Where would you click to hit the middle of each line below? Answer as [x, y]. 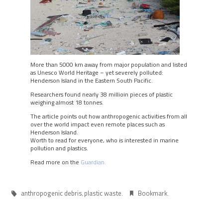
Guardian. [93, 162]
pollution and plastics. [59, 148]
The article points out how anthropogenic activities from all [109, 116]
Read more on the [55, 162]
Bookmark [153, 193]
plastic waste [103, 193]
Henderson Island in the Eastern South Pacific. [91, 80]
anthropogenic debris [52, 193]
